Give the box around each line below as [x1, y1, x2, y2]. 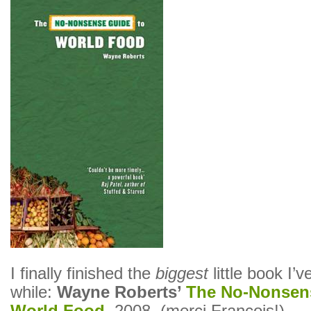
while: [10, 283, 57, 301]
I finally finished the [10, 264, 155, 283]
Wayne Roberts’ [57, 283, 186, 301]
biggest [155, 264, 208, 283]
